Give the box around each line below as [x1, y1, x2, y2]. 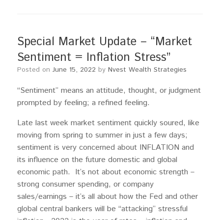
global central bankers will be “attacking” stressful [17, 203, 188, 215]
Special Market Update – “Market [17, 33, 192, 50]
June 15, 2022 [53, 65, 96, 75]
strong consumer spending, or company [17, 179, 154, 190]
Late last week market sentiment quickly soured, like [17, 117, 199, 129]
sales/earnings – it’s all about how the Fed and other [17, 191, 198, 202]
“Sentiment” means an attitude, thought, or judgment [17, 85, 201, 96]
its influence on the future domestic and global [17, 154, 177, 165]
